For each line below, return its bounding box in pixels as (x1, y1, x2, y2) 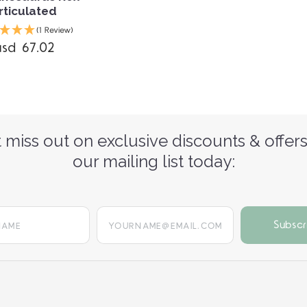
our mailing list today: (72, 151, 235, 172)
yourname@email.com (96, 206, 199, 221)
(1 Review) (36, 25, 74, 37)
